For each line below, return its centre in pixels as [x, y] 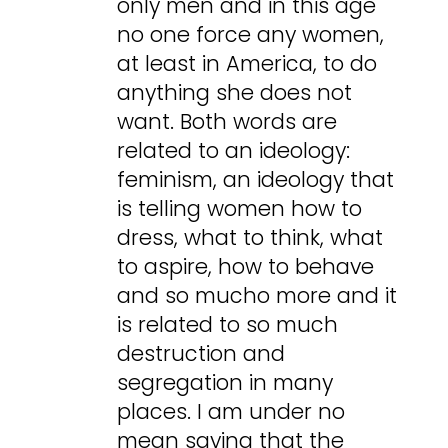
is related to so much [228, 325]
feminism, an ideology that [256, 180]
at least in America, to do [247, 64]
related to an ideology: [234, 151]
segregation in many [225, 383]
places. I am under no [231, 412]
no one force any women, [251, 35]
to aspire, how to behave [246, 267]
